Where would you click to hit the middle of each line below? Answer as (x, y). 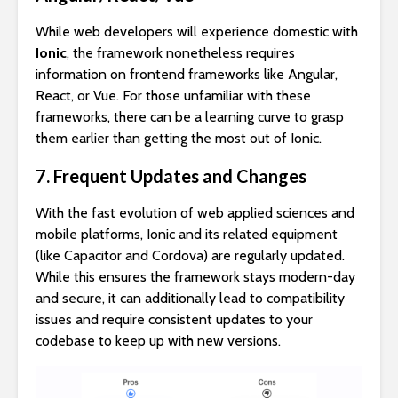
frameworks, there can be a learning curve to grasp (190, 116)
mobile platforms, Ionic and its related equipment (187, 234)
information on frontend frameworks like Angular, (187, 74)
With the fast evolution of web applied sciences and (195, 212)
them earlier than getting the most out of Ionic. (179, 138)
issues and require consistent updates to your (174, 319)
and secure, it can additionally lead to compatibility (190, 298)
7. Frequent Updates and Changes (171, 175)
